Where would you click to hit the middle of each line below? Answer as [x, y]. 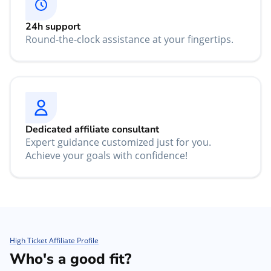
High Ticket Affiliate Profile [54, 241]
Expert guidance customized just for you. [118, 142]
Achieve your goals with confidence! [106, 156]
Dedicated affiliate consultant [92, 130]
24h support [53, 27]
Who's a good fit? [70, 259]
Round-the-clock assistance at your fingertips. [129, 40]
